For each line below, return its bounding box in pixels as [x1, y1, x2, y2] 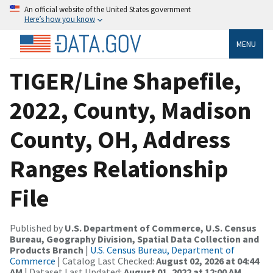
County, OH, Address [10, 124, 230, 155]
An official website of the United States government [24, 4, 191, 14]
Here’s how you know [24, 14, 95, 24]
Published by [10, 221, 65, 234]
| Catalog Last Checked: [55, 254, 156, 267]
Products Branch [10, 243, 83, 256]
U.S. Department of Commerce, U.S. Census [65, 221, 257, 234]
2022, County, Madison [10, 94, 251, 126]
